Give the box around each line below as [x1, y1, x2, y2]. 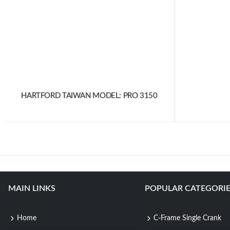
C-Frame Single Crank [153, 214, 221, 222]
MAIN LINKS [8, 184, 55, 193]
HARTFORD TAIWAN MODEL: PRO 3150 [21, 91, 158, 100]
